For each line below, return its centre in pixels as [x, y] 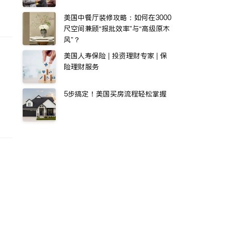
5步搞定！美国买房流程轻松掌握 [115, 94]
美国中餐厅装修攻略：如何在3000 [118, 18]
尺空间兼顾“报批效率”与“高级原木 [117, 29]
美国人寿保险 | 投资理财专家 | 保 [116, 56]
